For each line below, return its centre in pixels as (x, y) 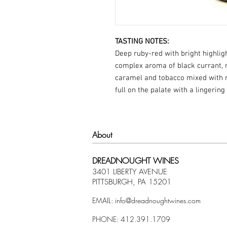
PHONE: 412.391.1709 (131, 219)
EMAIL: (104, 201)
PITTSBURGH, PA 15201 (132, 182)
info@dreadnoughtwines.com (158, 201)
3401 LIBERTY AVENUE (130, 172)
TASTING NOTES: (142, 42)
